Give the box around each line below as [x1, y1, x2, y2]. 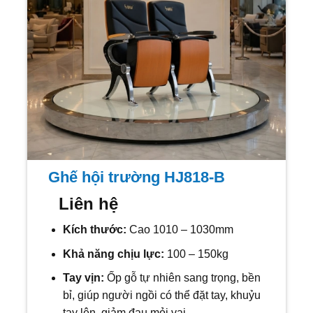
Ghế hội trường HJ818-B [48, 168, 225, 187]
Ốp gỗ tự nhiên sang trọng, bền [106, 272, 261, 284]
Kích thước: [62, 224, 126, 236]
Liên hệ [59, 194, 118, 214]
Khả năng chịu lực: [62, 247, 167, 260]
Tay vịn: [62, 272, 107, 284]
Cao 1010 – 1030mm [126, 224, 233, 236]
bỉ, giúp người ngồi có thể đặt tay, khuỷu [62, 289, 261, 302]
